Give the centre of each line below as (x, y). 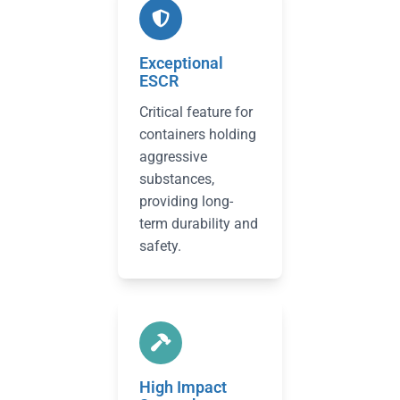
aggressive (173, 157)
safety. (160, 246)
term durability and (199, 224)
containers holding (198, 134)
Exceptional (181, 63)
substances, (177, 179)
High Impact (183, 387)
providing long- (186, 201)
